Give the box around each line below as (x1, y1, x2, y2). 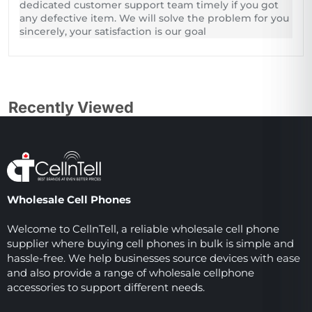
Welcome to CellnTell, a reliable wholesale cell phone (7, 222, 279, 236)
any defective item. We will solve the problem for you (19, 12, 289, 25)
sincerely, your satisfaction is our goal (19, 25, 206, 38)
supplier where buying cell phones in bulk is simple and (7, 237, 294, 251)
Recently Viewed (8, 98, 134, 117)
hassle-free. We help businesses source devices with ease (7, 251, 300, 265)
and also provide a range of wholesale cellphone (7, 266, 254, 280)
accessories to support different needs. (7, 281, 205, 295)
